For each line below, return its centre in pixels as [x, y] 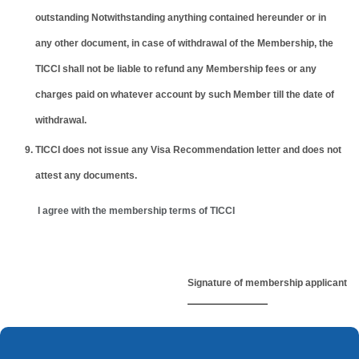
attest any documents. [86, 176]
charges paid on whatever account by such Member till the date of [185, 95]
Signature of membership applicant [267, 283]
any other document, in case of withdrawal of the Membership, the [184, 44]
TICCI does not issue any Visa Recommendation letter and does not [188, 150]
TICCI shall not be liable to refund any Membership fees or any [176, 69]
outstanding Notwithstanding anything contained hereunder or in [181, 18]
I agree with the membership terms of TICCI [136, 211]
